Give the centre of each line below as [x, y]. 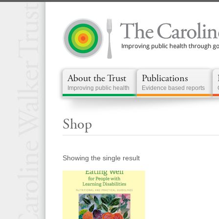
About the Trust [97, 78]
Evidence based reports [173, 88]
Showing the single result [101, 158]
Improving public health [99, 88]
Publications [165, 78]
